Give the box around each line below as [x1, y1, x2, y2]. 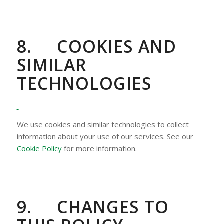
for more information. [61, 143, 137, 153]
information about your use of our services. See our [16, 131, 193, 141]
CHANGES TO [56, 195, 169, 219]
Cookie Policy [16, 143, 62, 153]
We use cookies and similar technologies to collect [16, 119, 189, 129]
